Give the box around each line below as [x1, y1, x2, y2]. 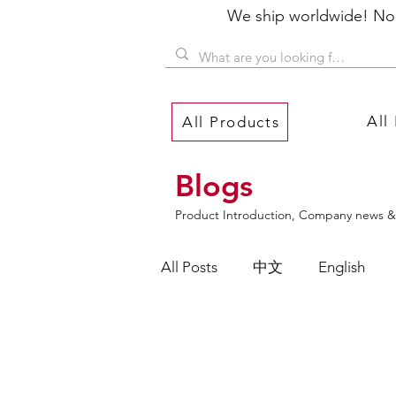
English [318, 257, 365, 276]
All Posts [161, 257, 217, 276]
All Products [182, 113, 280, 132]
